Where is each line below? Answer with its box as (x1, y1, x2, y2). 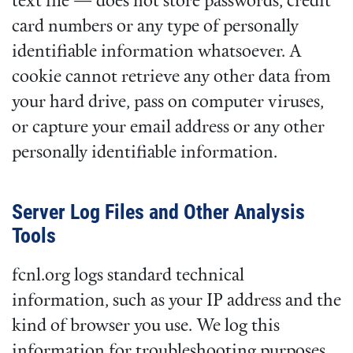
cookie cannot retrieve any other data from (12, 68, 331, 87)
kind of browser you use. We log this (12, 317, 280, 336)
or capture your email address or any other (12, 118, 325, 137)
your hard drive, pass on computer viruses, (12, 93, 324, 112)
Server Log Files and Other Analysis (12, 199, 305, 224)
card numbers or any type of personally (12, 17, 299, 36)
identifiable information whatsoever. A (12, 43, 302, 61)
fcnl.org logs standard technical (12, 266, 244, 285)
